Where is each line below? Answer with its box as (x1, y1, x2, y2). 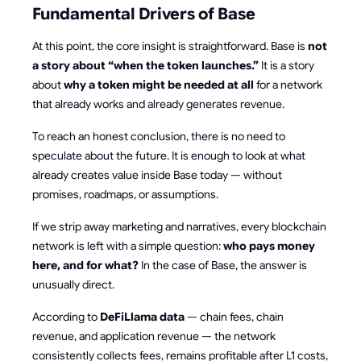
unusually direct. (32, 277, 114, 293)
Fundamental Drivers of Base (32, 4, 255, 25)
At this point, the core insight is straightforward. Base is (32, 39, 308, 54)
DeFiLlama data (100, 309, 185, 325)
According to (32, 309, 100, 325)
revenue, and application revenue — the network (32, 329, 276, 344)
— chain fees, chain (185, 309, 284, 325)
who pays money (223, 239, 315, 254)
